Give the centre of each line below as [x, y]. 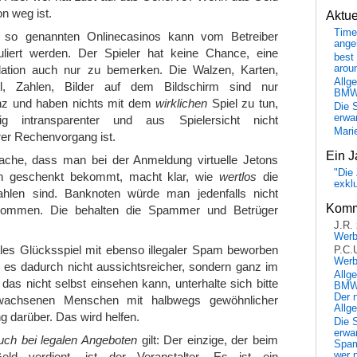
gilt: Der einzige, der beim [208, 339]
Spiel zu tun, [243, 103]
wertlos [238, 176]
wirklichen [182, 103]
